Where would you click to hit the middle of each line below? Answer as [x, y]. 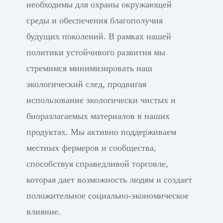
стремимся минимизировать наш [89, 68]
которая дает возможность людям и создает [109, 180]
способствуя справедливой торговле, [97, 164]
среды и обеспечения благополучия [94, 21]
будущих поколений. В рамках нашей [99, 37]
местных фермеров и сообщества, [91, 148]
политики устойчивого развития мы [96, 53]
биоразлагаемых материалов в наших [98, 116]
